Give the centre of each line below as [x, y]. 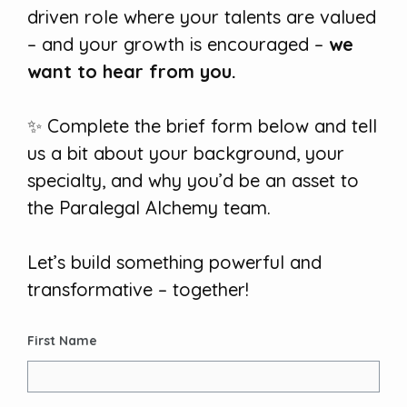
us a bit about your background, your [186, 154]
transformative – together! [138, 290]
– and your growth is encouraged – [178, 45]
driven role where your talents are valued [202, 17]
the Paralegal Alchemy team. [149, 208]
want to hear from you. [132, 72]
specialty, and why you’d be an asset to [193, 181]
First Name [62, 341]
